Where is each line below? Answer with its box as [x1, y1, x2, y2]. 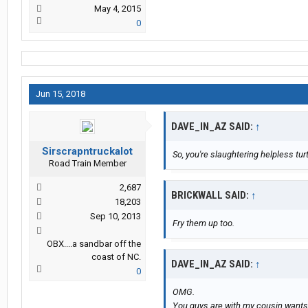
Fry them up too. [173, 218, 234, 229]
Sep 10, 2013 [90, 211, 141, 222]
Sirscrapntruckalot [42, 145, 133, 158]
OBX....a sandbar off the [47, 239, 141, 250]
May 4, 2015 [94, 3, 141, 14]
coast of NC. [91, 252, 141, 263]
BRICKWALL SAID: [171, 189, 251, 202]
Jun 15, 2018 [36, 89, 85, 100]
